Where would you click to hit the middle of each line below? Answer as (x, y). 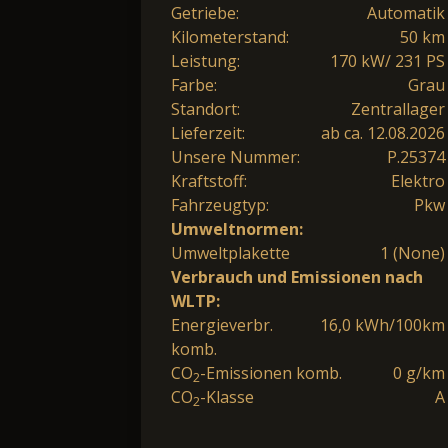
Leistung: (205, 61)
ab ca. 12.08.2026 (383, 133)
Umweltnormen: (237, 229)
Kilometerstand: (230, 37)
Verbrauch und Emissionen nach (297, 277)
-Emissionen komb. (271, 373)
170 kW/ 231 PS (387, 61)
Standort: (205, 109)
